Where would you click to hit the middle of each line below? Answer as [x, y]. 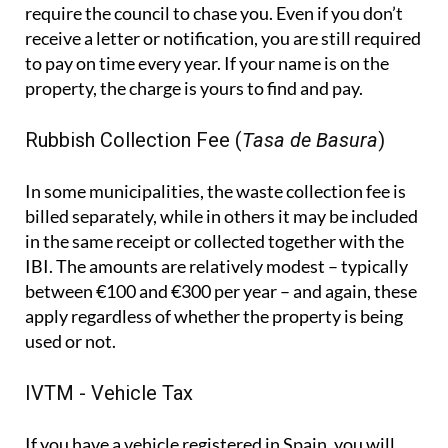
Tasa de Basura [310, 140]
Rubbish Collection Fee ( [133, 140]
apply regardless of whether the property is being [214, 316]
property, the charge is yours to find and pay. [194, 88]
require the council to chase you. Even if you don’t [214, 13]
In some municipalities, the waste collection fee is [215, 191]
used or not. [70, 341]
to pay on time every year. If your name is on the [207, 63]
